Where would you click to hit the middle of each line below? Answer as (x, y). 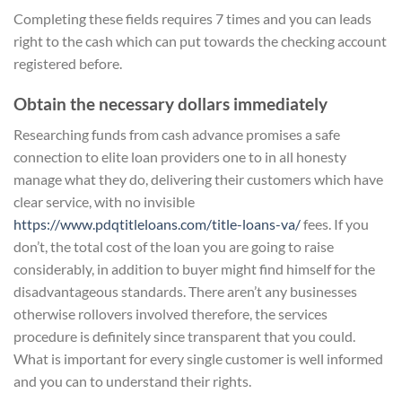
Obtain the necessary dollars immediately (170, 103)
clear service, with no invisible (104, 202)
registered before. (68, 63)
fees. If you (335, 224)
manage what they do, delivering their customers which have (198, 179)
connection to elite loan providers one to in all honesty (180, 157)
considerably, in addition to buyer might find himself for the (194, 269)
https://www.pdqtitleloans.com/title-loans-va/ (157, 224)
